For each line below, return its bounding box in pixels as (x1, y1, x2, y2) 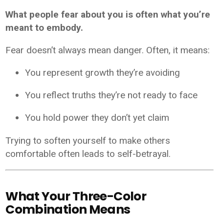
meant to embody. (5, 22, 84, 33)
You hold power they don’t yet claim (25, 111, 170, 123)
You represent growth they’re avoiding (25, 66, 180, 78)
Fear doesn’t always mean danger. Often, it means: (5, 44, 210, 56)
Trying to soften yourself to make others (5, 134, 171, 146)
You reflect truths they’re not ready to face (25, 89, 198, 101)
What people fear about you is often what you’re (5, 8, 211, 20)
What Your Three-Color (5, 188, 147, 205)
